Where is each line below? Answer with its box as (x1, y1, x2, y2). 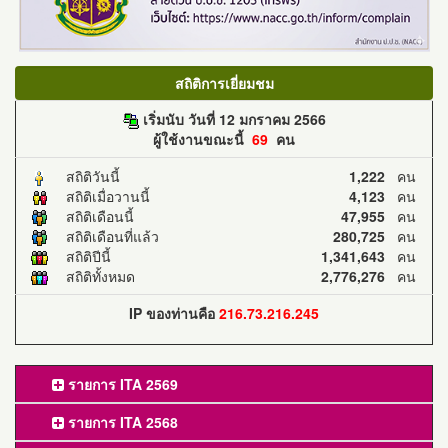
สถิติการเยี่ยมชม (174, 72, 274, 93)
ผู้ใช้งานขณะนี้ (153, 129, 252, 150)
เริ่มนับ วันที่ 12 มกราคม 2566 (142, 108, 326, 129)
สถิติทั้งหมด (54, 265, 135, 286)
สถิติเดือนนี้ (54, 205, 134, 226)
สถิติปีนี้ (54, 245, 111, 266)
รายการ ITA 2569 (64, 373, 178, 394)
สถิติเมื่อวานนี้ (54, 185, 150, 206)
